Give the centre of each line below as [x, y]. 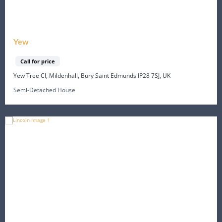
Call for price [38, 61]
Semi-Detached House [45, 90]
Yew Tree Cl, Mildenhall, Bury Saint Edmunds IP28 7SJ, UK [92, 75]
